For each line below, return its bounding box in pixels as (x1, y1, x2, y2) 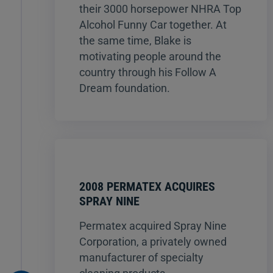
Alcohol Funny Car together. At (79, 18, 227, 31)
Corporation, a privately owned (79, 235, 227, 248)
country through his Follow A (79, 65, 216, 79)
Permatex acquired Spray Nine (79, 219, 227, 232)
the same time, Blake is (79, 34, 191, 47)
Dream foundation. (79, 81, 170, 94)
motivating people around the (79, 49, 221, 63)
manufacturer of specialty (79, 250, 204, 264)
